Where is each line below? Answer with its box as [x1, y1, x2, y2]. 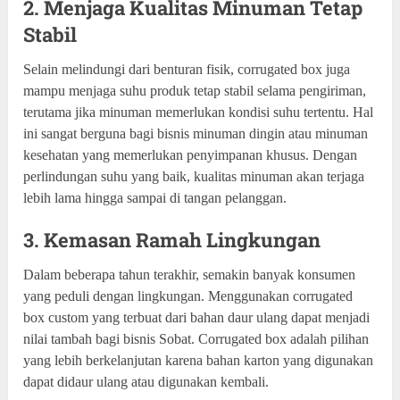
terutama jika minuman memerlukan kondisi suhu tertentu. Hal [23, 104, 374, 120]
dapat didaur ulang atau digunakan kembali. [23, 373, 270, 389]
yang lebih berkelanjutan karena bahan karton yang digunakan [23, 352, 374, 368]
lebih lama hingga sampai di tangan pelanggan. [23, 189, 287, 205]
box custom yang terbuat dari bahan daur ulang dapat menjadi [23, 309, 371, 325]
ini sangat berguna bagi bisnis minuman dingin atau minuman [23, 125, 369, 141]
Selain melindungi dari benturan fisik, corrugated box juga [23, 61, 351, 77]
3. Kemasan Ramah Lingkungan [23, 226, 321, 253]
